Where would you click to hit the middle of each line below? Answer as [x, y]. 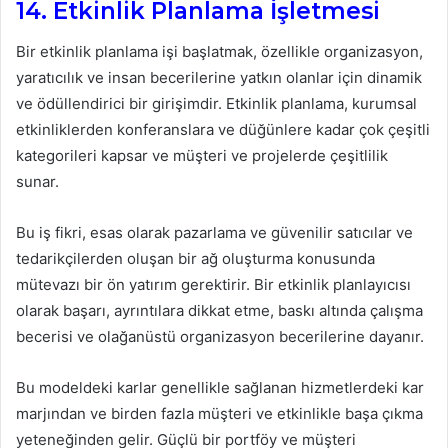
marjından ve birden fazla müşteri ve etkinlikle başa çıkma [219, 413]
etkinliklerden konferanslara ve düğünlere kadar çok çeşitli [223, 129]
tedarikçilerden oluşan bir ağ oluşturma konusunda [195, 258]
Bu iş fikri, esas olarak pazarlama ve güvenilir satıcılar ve [214, 232]
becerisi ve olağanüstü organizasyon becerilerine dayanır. [220, 336]
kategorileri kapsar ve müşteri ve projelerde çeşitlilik [202, 155]
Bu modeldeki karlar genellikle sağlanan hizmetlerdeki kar [220, 387]
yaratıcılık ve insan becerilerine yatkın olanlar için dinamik [219, 77]
